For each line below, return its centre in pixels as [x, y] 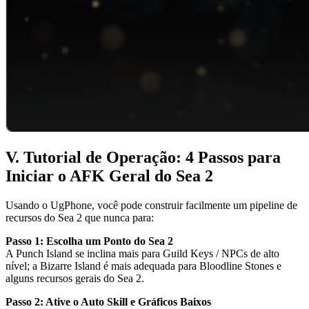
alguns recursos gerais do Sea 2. [75, 279]
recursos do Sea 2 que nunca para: [80, 218]
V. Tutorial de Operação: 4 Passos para [143, 158]
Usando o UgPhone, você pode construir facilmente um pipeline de [151, 206]
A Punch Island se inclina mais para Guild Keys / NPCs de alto [142, 254]
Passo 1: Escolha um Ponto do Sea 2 [89, 241]
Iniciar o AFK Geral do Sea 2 [109, 176]
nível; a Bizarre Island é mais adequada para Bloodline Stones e [143, 266]
